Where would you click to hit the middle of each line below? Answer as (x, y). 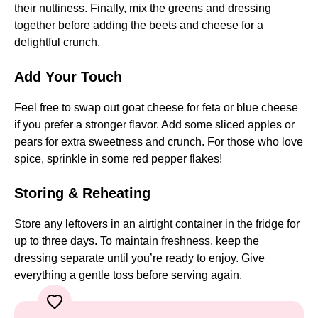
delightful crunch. (57, 43)
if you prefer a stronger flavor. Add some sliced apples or (154, 125)
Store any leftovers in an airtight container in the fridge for (157, 224)
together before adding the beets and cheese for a (139, 26)
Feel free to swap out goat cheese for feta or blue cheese (156, 108)
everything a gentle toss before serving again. (128, 275)
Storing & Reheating (82, 193)
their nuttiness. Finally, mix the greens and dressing (143, 9)
